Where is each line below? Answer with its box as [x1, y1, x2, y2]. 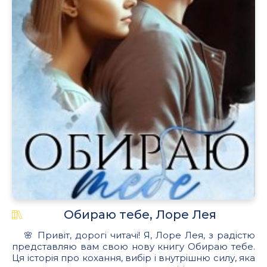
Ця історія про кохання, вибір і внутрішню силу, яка [12, 252, 255, 264]
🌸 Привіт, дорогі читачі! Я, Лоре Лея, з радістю [23, 229, 255, 241]
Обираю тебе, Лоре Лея [63, 207, 216, 222]
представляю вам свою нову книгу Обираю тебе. [12, 241, 255, 253]
